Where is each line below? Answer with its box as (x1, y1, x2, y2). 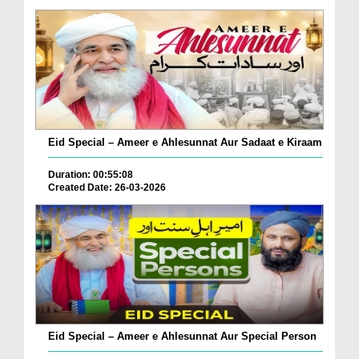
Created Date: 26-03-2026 (48, 181, 166, 193)
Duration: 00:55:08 (48, 168, 133, 180)
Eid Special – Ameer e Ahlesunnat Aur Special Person (48, 330, 317, 343)
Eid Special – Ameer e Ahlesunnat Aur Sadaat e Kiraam (48, 135, 322, 148)
